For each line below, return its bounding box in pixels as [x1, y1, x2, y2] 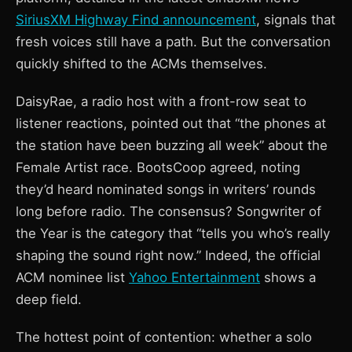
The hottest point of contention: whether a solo [16, 329, 312, 345]
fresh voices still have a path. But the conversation [16, 34, 331, 49]
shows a [260, 269, 316, 285]
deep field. [16, 291, 82, 307]
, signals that [256, 12, 335, 27]
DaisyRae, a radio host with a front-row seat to [16, 93, 306, 109]
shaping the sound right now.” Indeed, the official [16, 247, 321, 263]
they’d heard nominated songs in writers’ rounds [16, 181, 316, 197]
